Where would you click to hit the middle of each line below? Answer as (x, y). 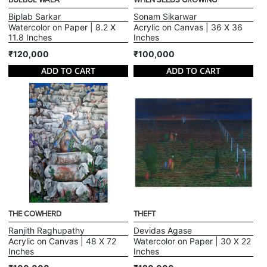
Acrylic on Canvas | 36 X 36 (188, 27)
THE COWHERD (35, 214)
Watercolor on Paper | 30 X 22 (192, 241)
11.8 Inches (30, 38)
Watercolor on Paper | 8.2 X (62, 27)
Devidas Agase (163, 231)
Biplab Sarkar (35, 17)
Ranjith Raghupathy (47, 231)
